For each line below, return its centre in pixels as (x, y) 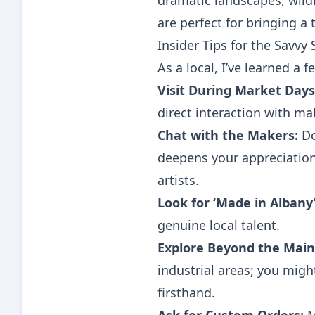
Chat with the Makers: (228, 135)
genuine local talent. (219, 225)
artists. (178, 180)
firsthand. (186, 292)
